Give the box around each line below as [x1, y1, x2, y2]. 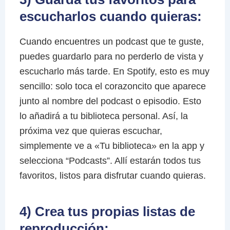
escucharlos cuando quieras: [19, 9, 202, 25]
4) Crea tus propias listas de [19, 204, 195, 219]
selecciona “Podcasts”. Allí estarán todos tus [19, 156, 201, 166]
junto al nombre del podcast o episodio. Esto [19, 96, 201, 106]
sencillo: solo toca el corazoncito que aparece [19, 81, 206, 91]
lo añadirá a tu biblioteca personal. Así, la [19, 111, 188, 121]
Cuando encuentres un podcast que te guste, [19, 36, 204, 47]
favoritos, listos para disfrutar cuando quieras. [19, 170, 206, 181]
